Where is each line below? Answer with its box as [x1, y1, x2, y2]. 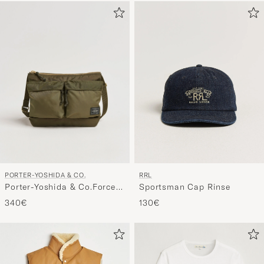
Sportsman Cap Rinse [139, 188, 230, 199]
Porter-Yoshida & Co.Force [5, 188, 116, 199]
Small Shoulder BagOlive [5, 199, 109, 210]
